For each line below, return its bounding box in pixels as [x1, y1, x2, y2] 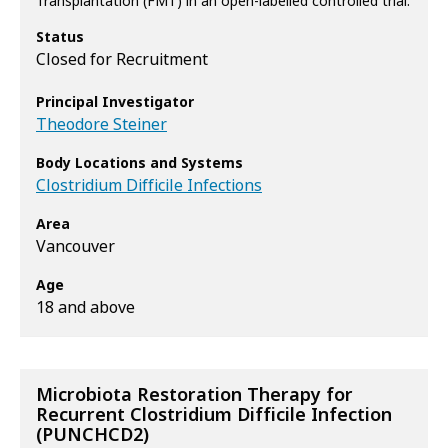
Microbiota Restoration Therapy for [36, 382, 353, 408]
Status [36, 27, 84, 47]
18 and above [36, 296, 135, 319]
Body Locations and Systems [36, 153, 243, 173]
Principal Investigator [36, 92, 194, 112]
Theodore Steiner [36, 113, 167, 136]
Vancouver [36, 235, 115, 258]
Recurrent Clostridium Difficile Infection [36, 402, 392, 428]
